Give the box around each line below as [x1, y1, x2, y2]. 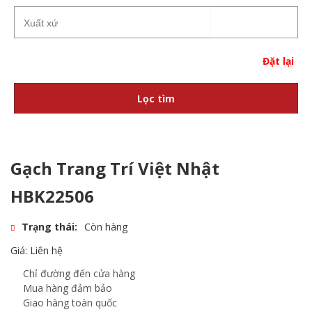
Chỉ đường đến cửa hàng [23, 267, 135, 280]
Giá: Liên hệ [10, 244, 63, 257]
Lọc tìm [137, 91, 175, 105]
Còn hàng [84, 220, 127, 233]
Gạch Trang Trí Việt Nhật [10, 157, 219, 180]
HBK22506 [10, 185, 94, 208]
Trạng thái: [19, 220, 77, 233]
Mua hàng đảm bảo [23, 281, 112, 295]
